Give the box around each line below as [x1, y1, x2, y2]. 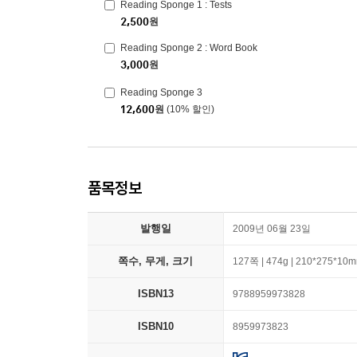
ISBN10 [137, 320, 174, 332]
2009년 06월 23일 [233, 223, 311, 234]
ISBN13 [137, 288, 174, 300]
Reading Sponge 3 [120, 87, 202, 98]
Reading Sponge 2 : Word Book [120, 42, 257, 53]
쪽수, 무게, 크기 [118, 255, 193, 267]
